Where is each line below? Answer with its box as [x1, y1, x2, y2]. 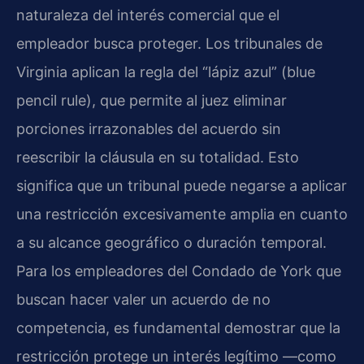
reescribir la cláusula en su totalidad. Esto [16, 148, 299, 166]
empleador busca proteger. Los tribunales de [16, 34, 323, 52]
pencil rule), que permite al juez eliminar [16, 91, 287, 109]
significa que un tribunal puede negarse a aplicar [16, 176, 347, 194]
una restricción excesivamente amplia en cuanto [16, 205, 348, 223]
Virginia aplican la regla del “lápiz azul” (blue [16, 63, 315, 80]
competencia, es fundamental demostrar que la [16, 318, 340, 336]
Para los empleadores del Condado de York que [16, 262, 341, 279]
